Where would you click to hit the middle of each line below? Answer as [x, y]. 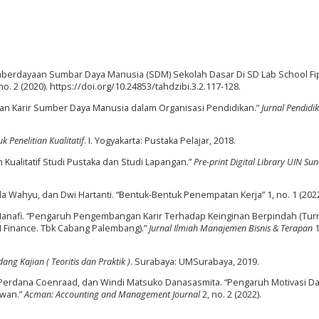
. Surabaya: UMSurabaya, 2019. [195, 261]
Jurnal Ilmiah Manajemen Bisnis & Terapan [231, 228]
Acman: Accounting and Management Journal [112, 295]
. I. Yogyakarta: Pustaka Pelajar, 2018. [160, 141]
